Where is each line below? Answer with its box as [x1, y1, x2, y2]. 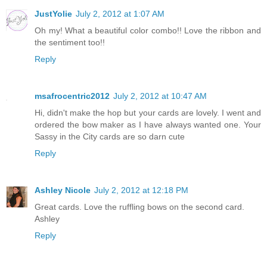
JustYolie [35, 8, 72, 18]
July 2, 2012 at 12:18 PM [94, 185, 188, 195]
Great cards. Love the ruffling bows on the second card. [35, 201, 244, 212]
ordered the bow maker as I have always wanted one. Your [35, 119, 261, 129]
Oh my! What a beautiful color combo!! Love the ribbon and [35, 25, 261, 35]
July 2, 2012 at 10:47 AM [113, 91, 207, 101]
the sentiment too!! [35, 37, 105, 47]
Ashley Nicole [35, 185, 91, 195]
